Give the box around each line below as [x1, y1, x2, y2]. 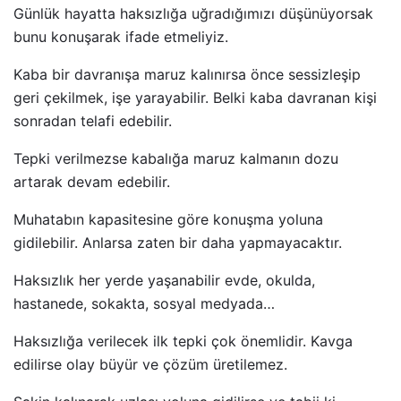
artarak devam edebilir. [13, 173, 170, 192]
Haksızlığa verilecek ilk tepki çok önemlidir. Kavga [13, 332, 353, 351]
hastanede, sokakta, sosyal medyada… [13, 294, 275, 313]
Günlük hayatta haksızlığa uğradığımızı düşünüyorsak [13, 4, 373, 23]
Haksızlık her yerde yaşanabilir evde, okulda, [13, 271, 315, 290]
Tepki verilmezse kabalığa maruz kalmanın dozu [13, 149, 338, 168]
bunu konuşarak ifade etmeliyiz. [13, 28, 228, 47]
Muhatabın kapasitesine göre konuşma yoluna [13, 210, 323, 229]
